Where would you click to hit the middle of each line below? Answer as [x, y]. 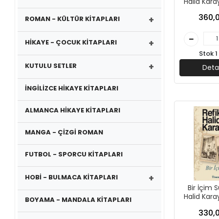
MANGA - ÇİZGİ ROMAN [64, 132]
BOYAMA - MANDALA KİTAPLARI [78, 200]
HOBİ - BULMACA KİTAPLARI [72, 177]
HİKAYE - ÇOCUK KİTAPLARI [71, 42]
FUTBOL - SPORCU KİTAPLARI [74, 154]
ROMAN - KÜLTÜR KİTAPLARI [73, 19]
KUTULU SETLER [51, 66]
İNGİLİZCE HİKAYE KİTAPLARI [72, 88]
